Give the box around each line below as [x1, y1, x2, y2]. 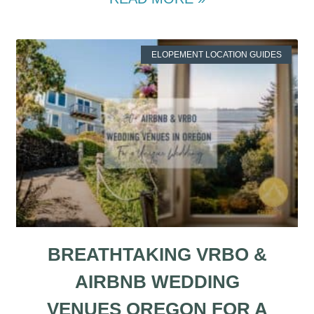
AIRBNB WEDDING [74, 271, 240, 293]
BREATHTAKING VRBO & [47, 244, 267, 266]
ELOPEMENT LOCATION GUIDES [151, 49, 282, 60]
